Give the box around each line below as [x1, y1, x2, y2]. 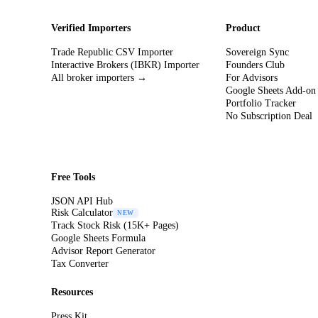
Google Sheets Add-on [226, 85, 317, 96]
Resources [51, 287, 93, 297]
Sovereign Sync [226, 47, 290, 57]
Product [226, 23, 261, 33]
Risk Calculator [51, 207, 113, 218]
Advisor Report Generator [51, 246, 155, 256]
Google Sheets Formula [51, 233, 146, 243]
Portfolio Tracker [226, 98, 297, 109]
